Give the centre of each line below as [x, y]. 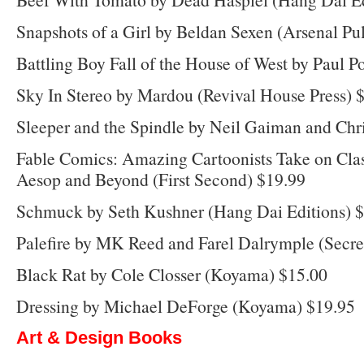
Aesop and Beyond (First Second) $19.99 [161, 179]
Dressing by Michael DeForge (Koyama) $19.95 [186, 305]
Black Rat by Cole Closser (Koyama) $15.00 [172, 274]
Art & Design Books [99, 337]
